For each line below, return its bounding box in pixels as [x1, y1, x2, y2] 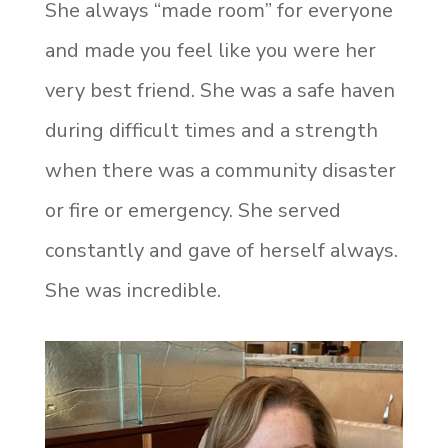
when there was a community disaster [44, 157, 396, 185]
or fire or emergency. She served [44, 197, 341, 225]
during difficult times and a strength [44, 117, 378, 145]
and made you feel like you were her [44, 37, 376, 65]
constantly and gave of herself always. [44, 237, 398, 265]
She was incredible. [44, 277, 221, 305]
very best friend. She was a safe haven [44, 77, 395, 105]
